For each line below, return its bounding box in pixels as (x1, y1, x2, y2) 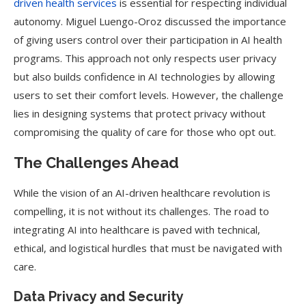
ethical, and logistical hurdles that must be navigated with (14, 241, 282, 255)
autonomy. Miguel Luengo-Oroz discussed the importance (14, 14, 286, 28)
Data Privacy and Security (14, 288, 184, 305)
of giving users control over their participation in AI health (14, 33, 282, 46)
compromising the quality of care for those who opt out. (14, 125, 276, 139)
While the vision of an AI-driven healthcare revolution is (14, 186, 270, 199)
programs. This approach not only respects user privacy (14, 51, 277, 65)
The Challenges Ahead (14, 154, 179, 171)
